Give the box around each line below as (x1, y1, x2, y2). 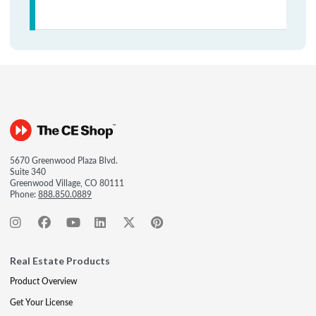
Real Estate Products (10, 255, 110, 267)
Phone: (10, 188, 38, 200)
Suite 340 (10, 166, 46, 178)
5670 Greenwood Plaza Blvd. (10, 154, 118, 166)
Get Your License (10, 296, 73, 308)
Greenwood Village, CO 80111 (10, 177, 124, 189)
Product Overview (10, 275, 77, 287)
